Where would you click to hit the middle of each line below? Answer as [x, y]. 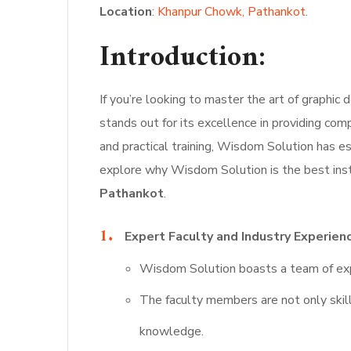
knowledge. [172, 332]
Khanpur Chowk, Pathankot [232, 12]
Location [126, 12]
